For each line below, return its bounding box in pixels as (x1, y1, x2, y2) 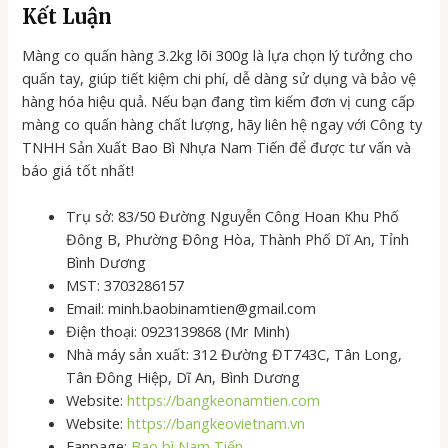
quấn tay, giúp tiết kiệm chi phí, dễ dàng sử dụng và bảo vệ (22, 67, 417, 88)
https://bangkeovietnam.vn (127, 413, 306, 434)
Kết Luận (22, 3, 113, 29)
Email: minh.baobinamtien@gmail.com (66, 298, 317, 319)
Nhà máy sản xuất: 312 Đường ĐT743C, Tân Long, (66, 344, 403, 365)
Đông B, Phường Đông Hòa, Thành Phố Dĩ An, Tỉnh (66, 229, 410, 250)
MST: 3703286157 (66, 275, 185, 296)
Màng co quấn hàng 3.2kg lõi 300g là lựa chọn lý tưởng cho (22, 44, 414, 65)
